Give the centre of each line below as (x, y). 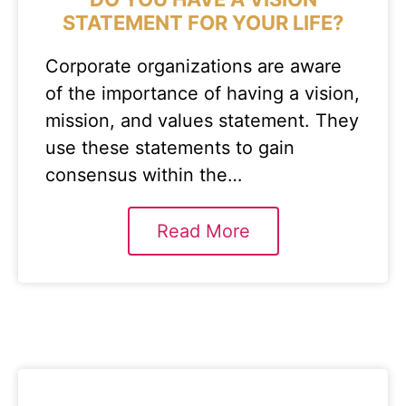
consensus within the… (144, 175)
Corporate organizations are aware (193, 66)
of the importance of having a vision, (203, 93)
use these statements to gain (170, 148)
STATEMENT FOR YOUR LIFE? (203, 23)
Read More (203, 231)
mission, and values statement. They (202, 121)
